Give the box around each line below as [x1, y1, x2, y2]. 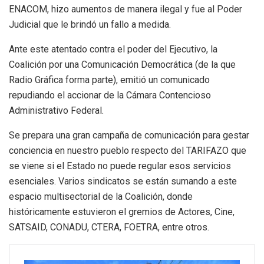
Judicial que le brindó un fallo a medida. [9, 19, 171, 31]
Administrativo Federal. [9, 105, 104, 117]
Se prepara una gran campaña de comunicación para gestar [9, 130, 249, 141]
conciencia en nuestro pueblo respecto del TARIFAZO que [9, 145, 246, 157]
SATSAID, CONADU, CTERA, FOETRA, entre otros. [9, 222, 209, 233]
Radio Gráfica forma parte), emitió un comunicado [9, 74, 210, 86]
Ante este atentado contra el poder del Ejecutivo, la [9, 44, 217, 55]
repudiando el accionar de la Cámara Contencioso [9, 90, 211, 101]
